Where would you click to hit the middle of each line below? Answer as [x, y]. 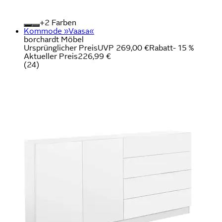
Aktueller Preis [51, 56]
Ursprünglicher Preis [61, 48]
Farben [63, 22]
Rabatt [161, 48]
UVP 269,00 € [123, 48]
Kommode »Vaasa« [59, 31]
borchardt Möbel [54, 39]
